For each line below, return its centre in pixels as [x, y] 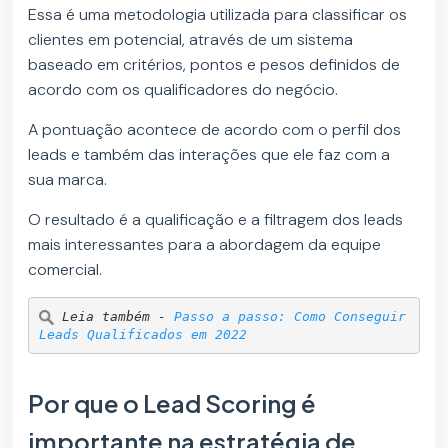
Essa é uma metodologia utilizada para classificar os [218, 15]
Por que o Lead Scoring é [172, 403]
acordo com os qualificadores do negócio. [183, 90]
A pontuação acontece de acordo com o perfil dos [215, 130]
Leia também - [117, 316]
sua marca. [68, 180]
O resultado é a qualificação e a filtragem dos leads [216, 220]
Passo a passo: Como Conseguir [289, 316]
